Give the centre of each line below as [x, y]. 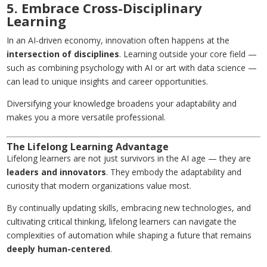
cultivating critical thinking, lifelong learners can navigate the [122, 222]
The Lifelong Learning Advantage [88, 147]
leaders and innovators [57, 172]
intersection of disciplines [63, 54]
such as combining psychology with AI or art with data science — [132, 68]
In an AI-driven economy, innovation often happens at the [118, 41]
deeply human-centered [59, 249]
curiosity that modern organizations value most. [99, 186]
